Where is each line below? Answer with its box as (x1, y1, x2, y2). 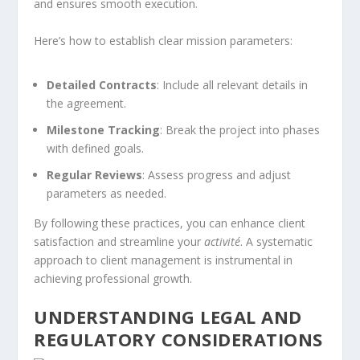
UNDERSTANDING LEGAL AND (34, 304, 302, 329)
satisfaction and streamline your (34, 233, 205, 249)
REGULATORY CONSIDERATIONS (34, 326, 323, 351)
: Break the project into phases (160, 121, 321, 137)
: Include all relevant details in (157, 77, 309, 92)
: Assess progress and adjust (142, 166, 292, 182)
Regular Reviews (47, 166, 143, 182)
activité (204, 233, 241, 249)
